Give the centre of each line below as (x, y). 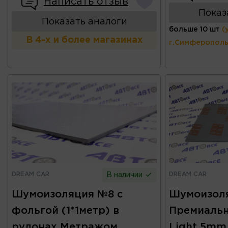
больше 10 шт (194, 30)
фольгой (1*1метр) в (65, 210)
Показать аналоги (84, 22)
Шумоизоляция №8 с (67, 194)
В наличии (126, 175)
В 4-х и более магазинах (84, 40)
